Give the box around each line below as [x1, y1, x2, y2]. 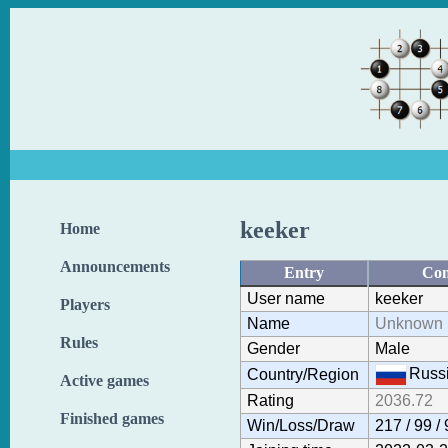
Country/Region [247, 365, 359, 383]
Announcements [60, 258, 170, 275]
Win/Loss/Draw [247, 416, 355, 434]
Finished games [60, 410, 164, 427]
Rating [247, 391, 294, 409]
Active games [60, 372, 149, 389]
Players [60, 296, 110, 313]
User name [247, 289, 325, 307]
